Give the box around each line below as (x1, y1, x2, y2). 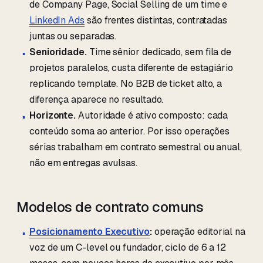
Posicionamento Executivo (29, 225, 150, 238)
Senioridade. (29, 45, 87, 58)
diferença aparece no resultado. (29, 93, 164, 106)
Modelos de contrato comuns (16, 197, 204, 216)
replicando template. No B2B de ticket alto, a (29, 77, 222, 90)
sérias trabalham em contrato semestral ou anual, (29, 140, 242, 153)
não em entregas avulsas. (29, 156, 137, 169)
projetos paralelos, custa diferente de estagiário (29, 61, 233, 74)
